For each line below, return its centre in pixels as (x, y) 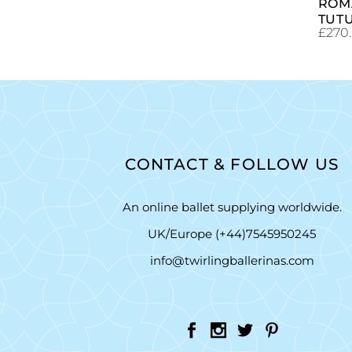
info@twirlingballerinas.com (232, 260)
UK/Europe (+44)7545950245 (232, 233)
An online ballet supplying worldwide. (232, 207)
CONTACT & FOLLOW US (232, 164)
